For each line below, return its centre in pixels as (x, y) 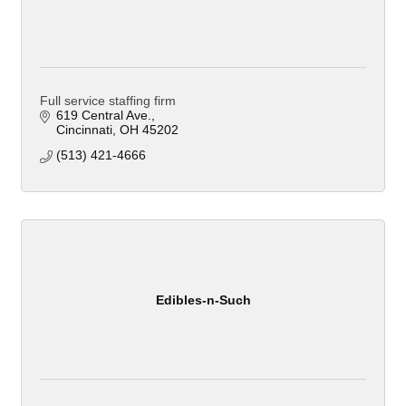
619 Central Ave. (103, 116)
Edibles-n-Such (203, 300)
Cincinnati (84, 130)
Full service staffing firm (108, 101)
